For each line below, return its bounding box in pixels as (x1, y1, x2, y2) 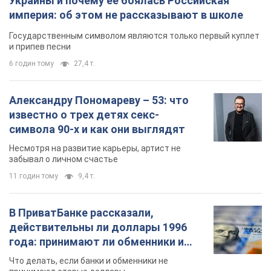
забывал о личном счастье (9, 154, 118, 164)
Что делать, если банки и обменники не (9, 255, 168, 266)
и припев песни (9, 41, 71, 51)
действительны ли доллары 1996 (9, 220, 187, 233)
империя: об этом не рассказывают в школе (9, 8, 243, 21)
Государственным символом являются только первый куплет (9, 30, 260, 41)
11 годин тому (9, 171, 58, 180)
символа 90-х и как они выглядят (9, 122, 185, 135)
